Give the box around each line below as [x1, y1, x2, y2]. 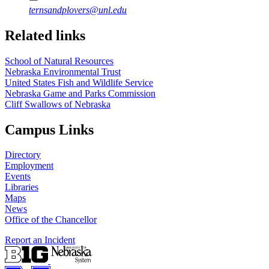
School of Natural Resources [5, 55, 113, 66]
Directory [5, 150, 41, 160]
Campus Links [5, 121, 94, 138]
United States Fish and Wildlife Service [5, 77, 153, 88]
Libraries [5, 182, 38, 193]
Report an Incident [5, 235, 75, 246]
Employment [5, 160, 53, 171]
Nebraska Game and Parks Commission [5, 88, 156, 98]
